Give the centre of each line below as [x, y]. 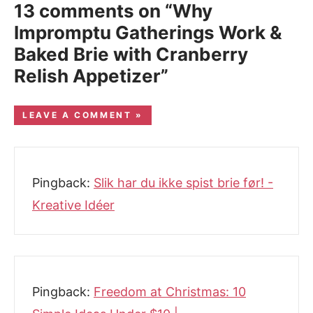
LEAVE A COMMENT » [83, 115]
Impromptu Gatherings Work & [148, 33]
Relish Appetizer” [91, 76]
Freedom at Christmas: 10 [170, 292]
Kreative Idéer [73, 205]
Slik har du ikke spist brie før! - [183, 183]
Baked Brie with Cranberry [131, 54]
